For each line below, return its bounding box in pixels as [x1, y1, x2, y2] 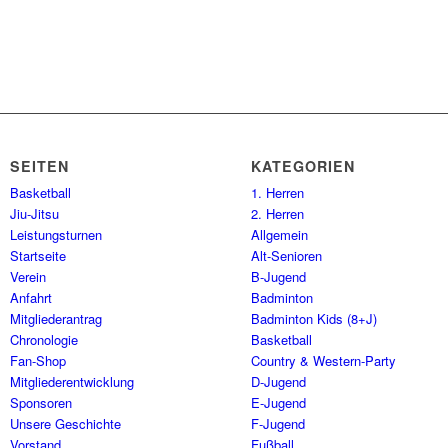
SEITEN [10, 156, 70, 177]
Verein [10, 267, 47, 287]
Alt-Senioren [251, 246, 323, 266]
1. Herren [251, 183, 305, 203]
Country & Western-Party [251, 351, 397, 371]
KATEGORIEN [251, 156, 356, 177]
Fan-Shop [10, 351, 67, 371]
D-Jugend [251, 372, 307, 392]
